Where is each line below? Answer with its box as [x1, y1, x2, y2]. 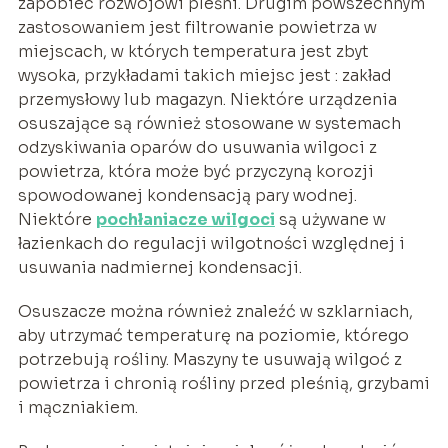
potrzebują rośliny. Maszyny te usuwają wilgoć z [17, 349, 402, 371]
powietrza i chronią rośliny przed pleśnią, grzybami [17, 373, 430, 395]
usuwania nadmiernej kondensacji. [17, 257, 302, 279]
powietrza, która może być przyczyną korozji [17, 161, 374, 183]
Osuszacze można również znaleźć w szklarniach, [17, 301, 413, 323]
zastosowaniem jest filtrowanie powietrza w [17, 17, 377, 39]
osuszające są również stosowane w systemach [17, 113, 401, 135]
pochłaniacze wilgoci [95, 209, 275, 231]
